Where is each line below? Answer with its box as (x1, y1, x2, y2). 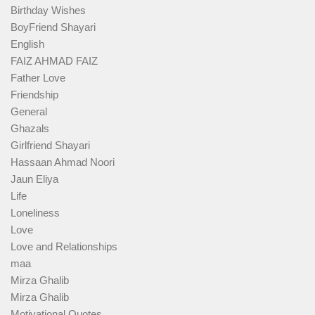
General (11, 105, 47, 118)
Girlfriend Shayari (11, 139, 90, 152)
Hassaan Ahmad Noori (11, 156, 115, 169)
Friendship (11, 89, 58, 101)
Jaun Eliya (11, 173, 58, 186)
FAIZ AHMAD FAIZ (11, 55, 98, 67)
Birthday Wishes (11, 4, 86, 17)
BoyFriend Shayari (11, 21, 96, 34)
